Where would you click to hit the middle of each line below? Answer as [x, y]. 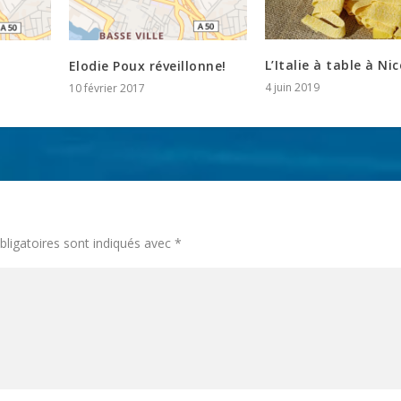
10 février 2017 [107, 89]
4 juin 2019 [292, 88]
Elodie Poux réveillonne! [147, 66]
